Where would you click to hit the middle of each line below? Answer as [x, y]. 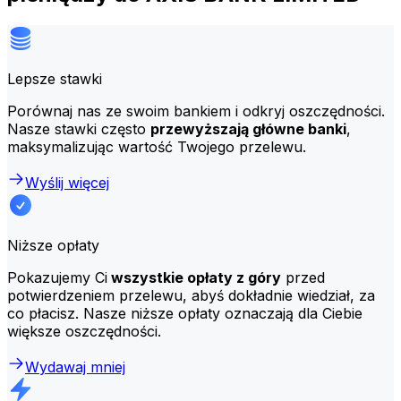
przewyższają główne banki [248, 128]
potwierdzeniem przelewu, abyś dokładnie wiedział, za [191, 295]
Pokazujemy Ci [57, 277]
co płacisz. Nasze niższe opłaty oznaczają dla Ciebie [185, 313]
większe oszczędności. [84, 331]
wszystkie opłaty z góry [194, 277]
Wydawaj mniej [75, 367]
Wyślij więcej [67, 182]
